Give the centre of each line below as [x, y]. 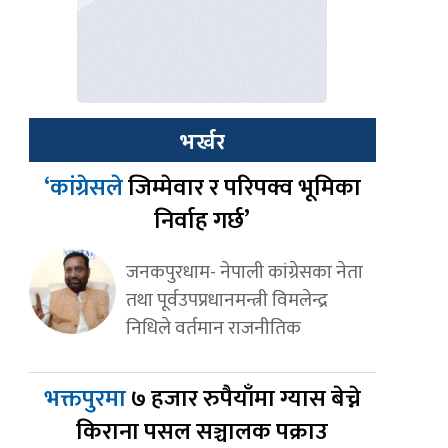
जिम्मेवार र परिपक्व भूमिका [244, 188]
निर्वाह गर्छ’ [202, 221]
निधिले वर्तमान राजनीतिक [213, 328]
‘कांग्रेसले [85, 188]
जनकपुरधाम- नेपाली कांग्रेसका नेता [244, 272]
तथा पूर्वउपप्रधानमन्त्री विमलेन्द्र [226, 300]
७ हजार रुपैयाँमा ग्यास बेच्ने [245, 399]
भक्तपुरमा [87, 399]
